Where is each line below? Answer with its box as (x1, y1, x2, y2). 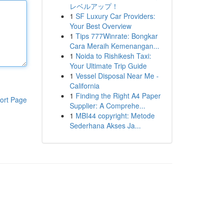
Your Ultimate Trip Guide (69, 61, 147, 71)
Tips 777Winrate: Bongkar (75, 31, 158, 41)
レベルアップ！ (69, 1, 118, 11)
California (69, 81, 100, 91)
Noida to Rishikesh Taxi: (75, 51, 151, 61)
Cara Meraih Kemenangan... (69, 41, 159, 51)
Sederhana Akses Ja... (69, 120, 141, 130)
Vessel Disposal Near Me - (75, 71, 159, 81)
